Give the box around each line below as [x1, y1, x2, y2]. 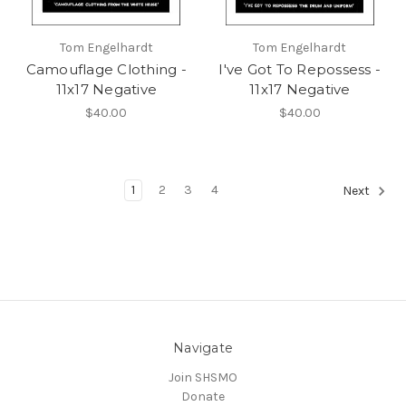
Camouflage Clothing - [25, 60, 187, 78]
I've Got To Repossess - [218, 60, 382, 78]
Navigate [173, 339, 233, 356]
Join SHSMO [169, 369, 237, 385]
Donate [181, 388, 225, 404]
